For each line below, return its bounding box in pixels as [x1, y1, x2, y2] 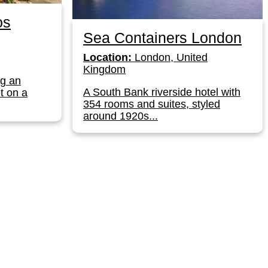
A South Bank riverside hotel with [83, 86, 240, 99]
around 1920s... [83, 110, 158, 123]
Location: [83, 51, 132, 64]
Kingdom [83, 63, 126, 76]
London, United [132, 51, 208, 64]
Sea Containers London [83, 29, 242, 47]
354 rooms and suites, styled [83, 98, 220, 111]
